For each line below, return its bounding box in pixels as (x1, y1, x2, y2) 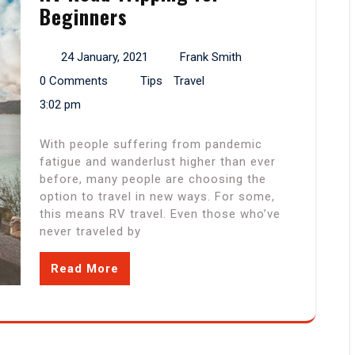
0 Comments (40, 74, 108, 89)
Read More (51, 261, 119, 277)
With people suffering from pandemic (40, 137, 262, 152)
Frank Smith (180, 50, 242, 65)
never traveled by (40, 224, 141, 239)
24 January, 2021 (60, 50, 148, 65)
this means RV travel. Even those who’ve (40, 207, 281, 222)
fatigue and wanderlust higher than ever (40, 155, 276, 170)
